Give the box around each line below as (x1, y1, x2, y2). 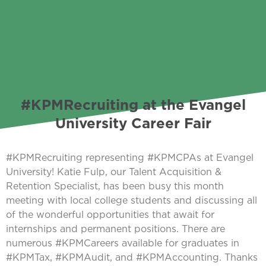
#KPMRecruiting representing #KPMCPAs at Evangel (6, 152, 254, 163)
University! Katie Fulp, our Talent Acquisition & (6, 166, 221, 178)
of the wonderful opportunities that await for (6, 209, 214, 220)
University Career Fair (55, 115, 211, 131)
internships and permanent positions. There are (6, 223, 225, 235)
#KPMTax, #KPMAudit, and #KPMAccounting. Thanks (6, 252, 258, 263)
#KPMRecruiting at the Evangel (20, 97, 246, 113)
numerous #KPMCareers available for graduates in (6, 237, 239, 249)
